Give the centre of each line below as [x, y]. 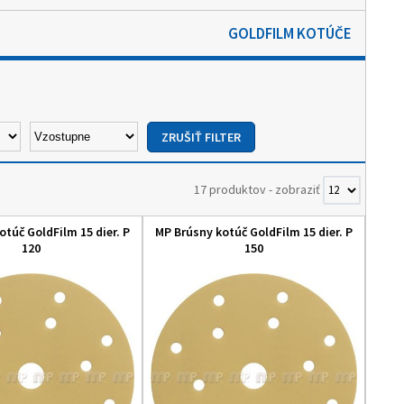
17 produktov [230, 189]
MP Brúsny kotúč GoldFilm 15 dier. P [254, 232]
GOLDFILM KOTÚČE [290, 33]
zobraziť [299, 189]
